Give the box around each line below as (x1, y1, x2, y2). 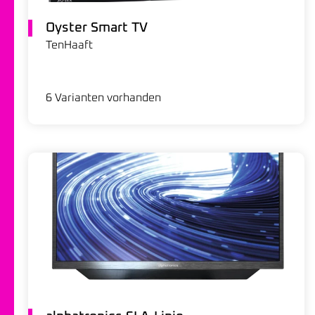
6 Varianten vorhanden (46, 92, 161, 104)
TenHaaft (46, 39, 93, 51)
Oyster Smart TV (46, 21, 148, 35)
